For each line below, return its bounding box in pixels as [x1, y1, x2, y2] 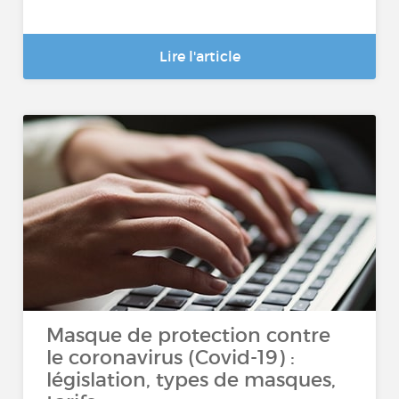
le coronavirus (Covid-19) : [46, 346, 296, 370]
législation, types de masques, [46, 368, 337, 392]
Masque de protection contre [46, 323, 331, 347]
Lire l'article [159, 47, 240, 65]
